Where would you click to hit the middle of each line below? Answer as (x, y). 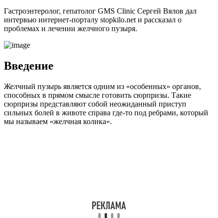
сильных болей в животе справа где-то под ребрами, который (106, 112)
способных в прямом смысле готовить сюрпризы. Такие (98, 95)
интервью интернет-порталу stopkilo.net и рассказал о (93, 19)
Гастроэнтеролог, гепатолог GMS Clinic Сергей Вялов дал (100, 11)
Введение (29, 65)
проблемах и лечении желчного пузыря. (71, 28)
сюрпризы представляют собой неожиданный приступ (95, 104)
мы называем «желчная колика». (58, 121)
